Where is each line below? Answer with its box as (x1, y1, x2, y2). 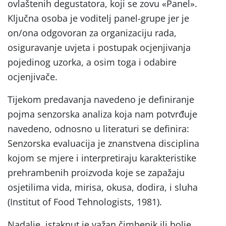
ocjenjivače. (8, 70, 58, 83)
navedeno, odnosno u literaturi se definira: (8, 122, 189, 135)
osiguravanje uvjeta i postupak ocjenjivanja (8, 41, 191, 53)
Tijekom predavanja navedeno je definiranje (8, 93, 194, 105)
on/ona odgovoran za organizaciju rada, (8, 26, 177, 39)
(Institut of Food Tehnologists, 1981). (8, 195, 162, 208)
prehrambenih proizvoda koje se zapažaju (8, 166, 185, 179)
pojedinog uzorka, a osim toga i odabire (8, 55, 177, 68)
